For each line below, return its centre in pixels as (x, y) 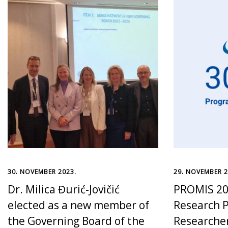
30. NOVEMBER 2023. (42, 172)
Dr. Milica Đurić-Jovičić (64, 189)
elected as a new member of (78, 205)
